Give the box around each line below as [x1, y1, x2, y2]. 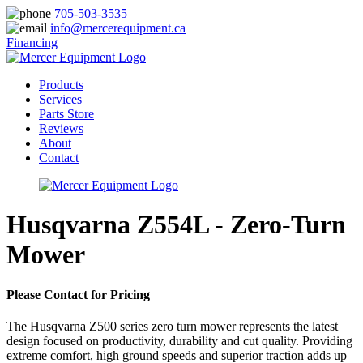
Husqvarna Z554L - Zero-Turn [6, 210, 346, 240]
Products [39, 78, 83, 92]
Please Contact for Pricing [6, 287, 150, 301]
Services [39, 92, 82, 106]
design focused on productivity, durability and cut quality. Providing [6, 334, 352, 348]
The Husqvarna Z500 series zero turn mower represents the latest [6, 319, 338, 334]
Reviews [39, 122, 83, 135]
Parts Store [39, 107, 94, 121]
